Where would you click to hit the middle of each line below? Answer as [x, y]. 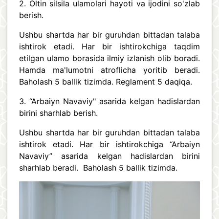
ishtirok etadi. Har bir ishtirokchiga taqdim [109, 46]
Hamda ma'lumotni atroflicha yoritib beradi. [109, 70]
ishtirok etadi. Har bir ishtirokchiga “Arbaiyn [109, 144]
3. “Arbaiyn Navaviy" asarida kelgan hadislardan [109, 101]
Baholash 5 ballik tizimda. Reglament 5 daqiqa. [106, 81]
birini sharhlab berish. [58, 113]
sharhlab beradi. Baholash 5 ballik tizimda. [98, 167]
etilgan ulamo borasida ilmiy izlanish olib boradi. [109, 58]
